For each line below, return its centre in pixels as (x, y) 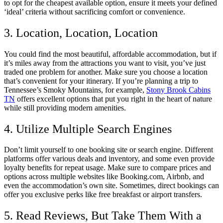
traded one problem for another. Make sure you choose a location (106, 72)
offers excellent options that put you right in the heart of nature (113, 99)
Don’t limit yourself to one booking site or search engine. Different (109, 150)
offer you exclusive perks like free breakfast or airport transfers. (103, 195)
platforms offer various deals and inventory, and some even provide (109, 159)
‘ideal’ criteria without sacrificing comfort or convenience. (95, 11)
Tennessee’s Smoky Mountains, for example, (75, 90)
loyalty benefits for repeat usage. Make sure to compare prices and (108, 168)
